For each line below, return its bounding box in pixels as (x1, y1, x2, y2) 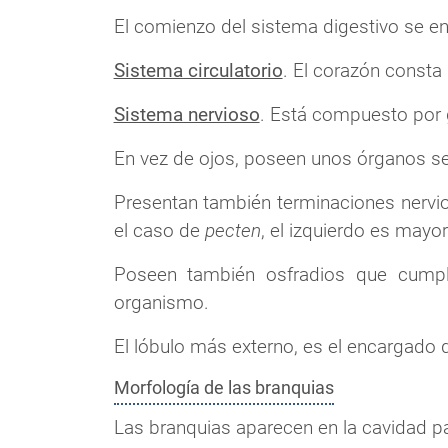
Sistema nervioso (113, 102, 260, 126)
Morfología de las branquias (113, 376, 334, 398)
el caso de (113, 218, 205, 242)
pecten (204, 218, 261, 242)
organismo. (113, 290, 209, 314)
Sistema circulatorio (113, 58, 283, 82)
